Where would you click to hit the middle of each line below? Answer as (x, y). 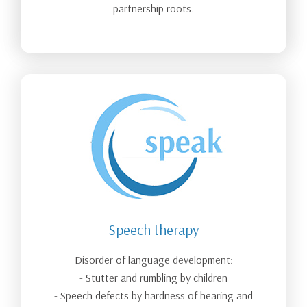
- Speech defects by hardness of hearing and (153, 295)
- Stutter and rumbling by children (153, 277)
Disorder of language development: (153, 259)
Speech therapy (153, 229)
